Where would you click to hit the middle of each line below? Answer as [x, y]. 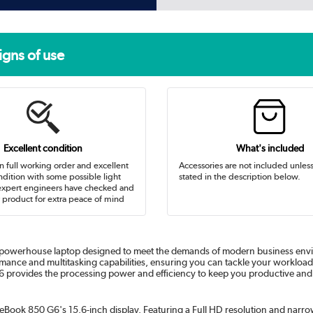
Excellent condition [43, 148]
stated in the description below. [239, 176]
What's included [270, 148]
